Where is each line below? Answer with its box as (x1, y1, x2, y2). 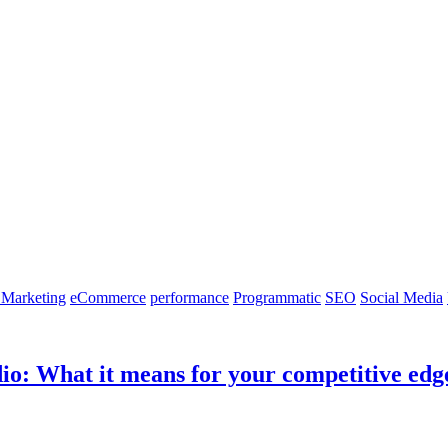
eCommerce (70, 288, 146, 306)
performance (150, 288, 229, 306)
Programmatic (233, 288, 321, 306)
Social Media (360, 288, 443, 306)
